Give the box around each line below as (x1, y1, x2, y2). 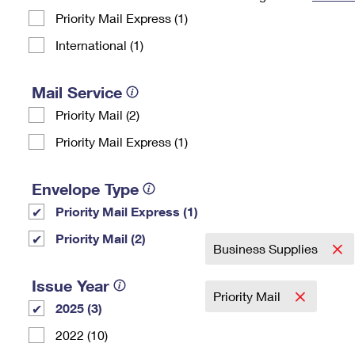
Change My (229, 14, 289, 28)
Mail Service (32, 82, 122, 101)
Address (236, 27, 282, 40)
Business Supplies (213, 241, 321, 256)
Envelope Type (32, 179, 139, 198)
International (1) (55, 37, 143, 52)
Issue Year (32, 276, 109, 295)
